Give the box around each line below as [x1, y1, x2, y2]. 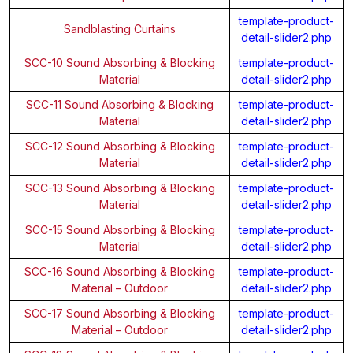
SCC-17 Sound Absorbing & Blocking [24, 306, 215, 320]
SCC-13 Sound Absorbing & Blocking [24, 180, 215, 195]
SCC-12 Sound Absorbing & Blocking [24, 139, 215, 153]
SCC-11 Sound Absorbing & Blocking [26, 97, 214, 111]
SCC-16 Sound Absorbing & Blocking [24, 264, 215, 278]
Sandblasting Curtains [64, 21, 176, 35]
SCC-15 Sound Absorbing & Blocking [24, 222, 215, 236]
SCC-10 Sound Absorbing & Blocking [24, 55, 215, 69]
